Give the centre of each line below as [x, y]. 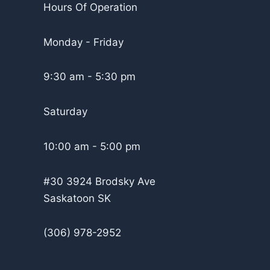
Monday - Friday [83, 42]
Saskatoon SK [77, 198]
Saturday [65, 111]
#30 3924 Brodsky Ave [99, 181]
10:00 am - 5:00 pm [92, 146]
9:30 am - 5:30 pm [89, 77]
